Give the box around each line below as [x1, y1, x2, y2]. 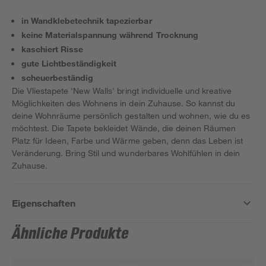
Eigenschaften [12, 197, 76, 208]
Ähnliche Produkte [12, 225, 129, 243]
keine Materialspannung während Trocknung [21, 30, 198, 40]
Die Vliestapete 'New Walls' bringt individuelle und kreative [12, 85, 232, 96]
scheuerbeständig [21, 72, 94, 83]
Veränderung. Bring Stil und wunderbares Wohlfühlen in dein [12, 148, 240, 158]
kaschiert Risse [21, 44, 84, 54]
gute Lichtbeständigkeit [21, 58, 117, 68]
